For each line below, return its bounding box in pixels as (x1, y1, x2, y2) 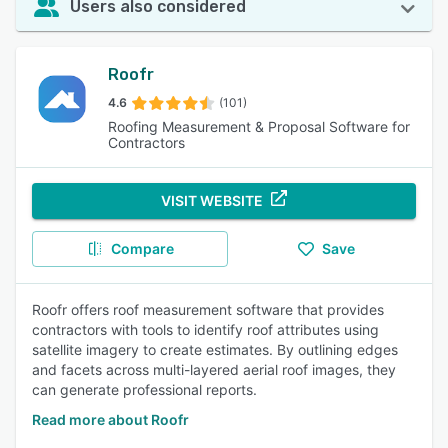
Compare (110, 240, 174, 257)
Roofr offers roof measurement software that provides (32, 301, 384, 318)
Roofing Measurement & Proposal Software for (108, 118, 410, 135)
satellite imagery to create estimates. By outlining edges (32, 341, 398, 358)
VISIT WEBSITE (161, 192, 263, 209)
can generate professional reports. (32, 381, 257, 398)
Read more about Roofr (32, 411, 189, 428)
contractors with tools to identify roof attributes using (32, 321, 379, 338)
